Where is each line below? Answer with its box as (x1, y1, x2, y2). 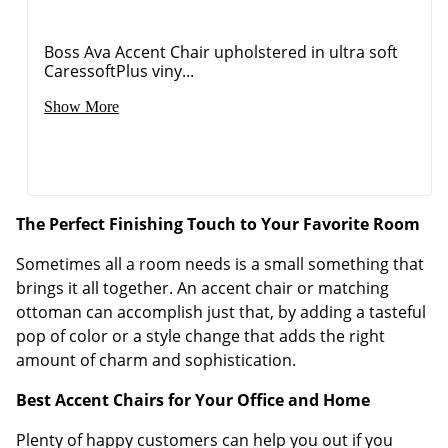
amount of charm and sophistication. (16, 348, 296, 371)
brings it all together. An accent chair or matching (16, 276, 389, 299)
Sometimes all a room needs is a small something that (16, 252, 424, 275)
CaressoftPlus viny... (44, 59, 195, 82)
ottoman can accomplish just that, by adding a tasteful (16, 300, 426, 323)
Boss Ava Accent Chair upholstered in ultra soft (44, 40, 399, 63)
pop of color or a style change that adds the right (16, 324, 385, 347)
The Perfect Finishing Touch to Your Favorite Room (16, 212, 420, 235)
